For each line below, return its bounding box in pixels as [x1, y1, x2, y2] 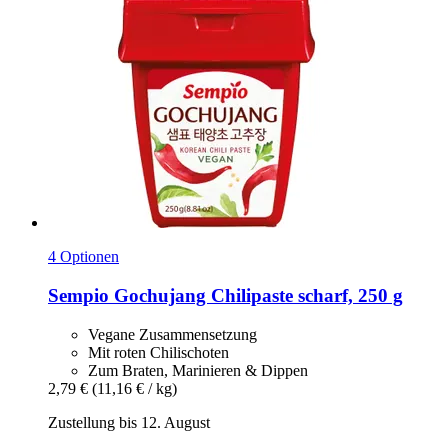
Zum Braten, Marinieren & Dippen [88, 361, 308, 379]
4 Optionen [48, 248, 119, 266]
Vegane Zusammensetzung [88, 325, 257, 343]
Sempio [48, 284, 109, 306]
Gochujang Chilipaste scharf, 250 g [109, 284, 403, 306]
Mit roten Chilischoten [88, 343, 229, 361]
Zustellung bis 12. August [48, 413, 210, 431]
